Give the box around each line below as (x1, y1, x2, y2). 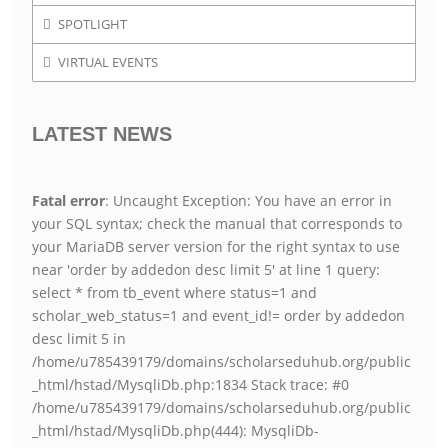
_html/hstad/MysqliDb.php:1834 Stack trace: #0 (32, 375, 349, 394)
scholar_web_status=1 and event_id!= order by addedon (32, 306, 405, 325)
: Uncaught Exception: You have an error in (105, 191, 392, 210)
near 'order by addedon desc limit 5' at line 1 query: (32, 260, 380, 279)
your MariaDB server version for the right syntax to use (32, 237, 400, 256)
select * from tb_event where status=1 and (32, 283, 317, 302)
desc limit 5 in (32, 329, 126, 348)
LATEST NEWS (32, 123, 172, 145)
